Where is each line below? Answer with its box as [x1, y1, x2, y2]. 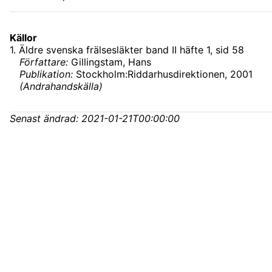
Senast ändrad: [10, 112, 81, 125]
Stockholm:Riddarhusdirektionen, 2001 [76, 68, 253, 81]
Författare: [19, 56, 71, 69]
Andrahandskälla [23, 80, 99, 93]
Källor [10, 32, 37, 44]
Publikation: [19, 68, 76, 81]
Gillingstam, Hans [71, 56, 151, 69]
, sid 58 [210, 44, 244, 56]
